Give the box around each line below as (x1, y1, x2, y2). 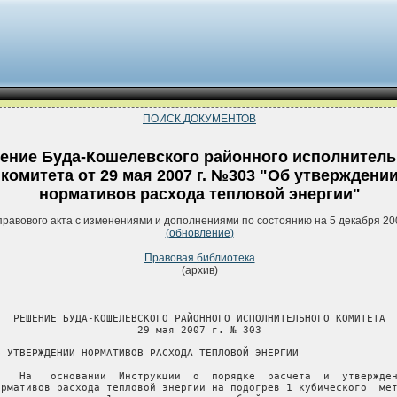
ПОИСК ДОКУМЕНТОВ (143, 113, 256, 125)
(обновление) (165, 227, 234, 240)
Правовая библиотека (144, 252, 255, 265)
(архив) (181, 264, 218, 277)
